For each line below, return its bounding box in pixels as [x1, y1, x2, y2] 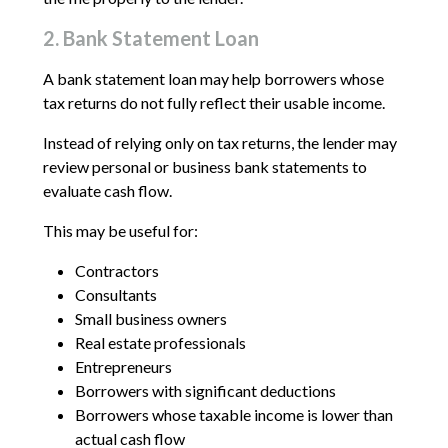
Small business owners [74, 308, 227, 328]
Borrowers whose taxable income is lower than [74, 404, 393, 424]
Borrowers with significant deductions [74, 380, 336, 400]
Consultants [74, 284, 157, 304]
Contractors [74, 260, 159, 280]
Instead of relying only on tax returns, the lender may [42, 132, 397, 152]
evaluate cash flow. [42, 180, 172, 200]
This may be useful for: [42, 220, 198, 240]
